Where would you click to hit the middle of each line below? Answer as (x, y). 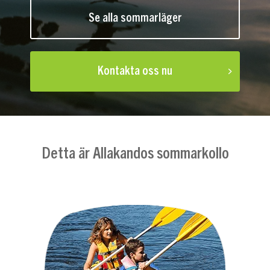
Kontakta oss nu (135, 71)
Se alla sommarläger (135, 18)
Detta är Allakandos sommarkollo (135, 152)
